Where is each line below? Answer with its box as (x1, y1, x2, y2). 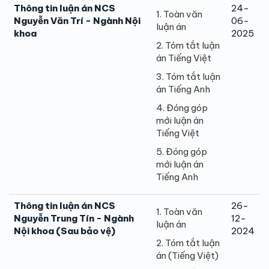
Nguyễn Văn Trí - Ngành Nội (14, 14, 141, 26)
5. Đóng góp (156, 145, 207, 157)
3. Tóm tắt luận (156, 70, 220, 82)
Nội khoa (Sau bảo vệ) (14, 225, 115, 237)
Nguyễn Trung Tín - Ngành (14, 212, 134, 224)
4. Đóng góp (156, 101, 208, 113)
